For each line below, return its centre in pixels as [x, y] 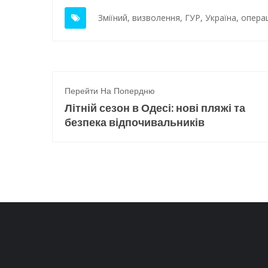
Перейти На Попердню [110, 91]
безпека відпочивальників [135, 122]
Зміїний [113, 18]
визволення [156, 18]
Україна [221, 18]
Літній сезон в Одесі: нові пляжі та [155, 108]
